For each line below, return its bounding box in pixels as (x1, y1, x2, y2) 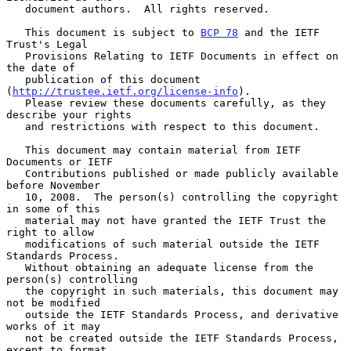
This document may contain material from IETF (6, 143, 25, 156)
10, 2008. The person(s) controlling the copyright (6, 190, 25, 203)
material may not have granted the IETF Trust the (6, 214, 25, 226)
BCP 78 (201, 26, 238, 38)
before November (6, 179, 100, 191)
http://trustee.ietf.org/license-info (13, 85, 238, 97)
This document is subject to (25, 26, 201, 38)
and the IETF (238, 26, 320, 38)
